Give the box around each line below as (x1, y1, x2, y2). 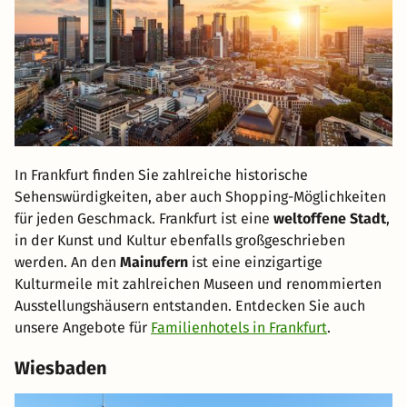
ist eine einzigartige (188, 253, 323, 272)
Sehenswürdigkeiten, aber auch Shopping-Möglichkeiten (15, 188, 386, 206)
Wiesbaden (15, 357, 107, 380)
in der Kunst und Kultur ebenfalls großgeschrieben (15, 232, 345, 250)
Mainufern (120, 253, 188, 272)
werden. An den (15, 253, 120, 272)
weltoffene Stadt (273, 210, 386, 228)
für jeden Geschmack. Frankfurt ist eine (15, 210, 273, 228)
